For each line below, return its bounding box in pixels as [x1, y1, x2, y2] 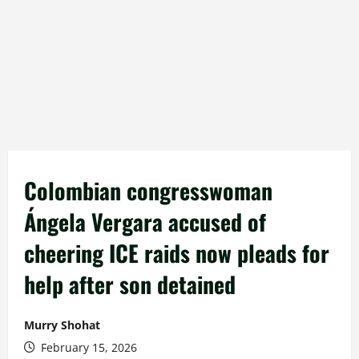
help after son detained [24, 268, 236, 301]
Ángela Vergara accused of [24, 205, 266, 238]
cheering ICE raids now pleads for [24, 236, 329, 269]
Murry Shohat [24, 317, 100, 333]
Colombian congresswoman [24, 174, 272, 207]
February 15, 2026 [38, 340, 137, 355]
